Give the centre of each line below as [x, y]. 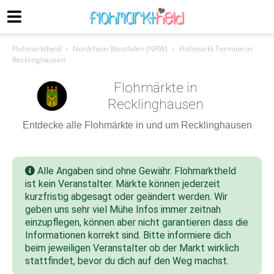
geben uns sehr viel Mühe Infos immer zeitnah [123, 209]
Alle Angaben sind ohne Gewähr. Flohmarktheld [135, 171]
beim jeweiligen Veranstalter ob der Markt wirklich [132, 248]
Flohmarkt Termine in [216, 49]
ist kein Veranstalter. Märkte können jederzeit [123, 184]
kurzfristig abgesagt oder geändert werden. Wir [126, 197]
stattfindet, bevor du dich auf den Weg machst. [127, 261]
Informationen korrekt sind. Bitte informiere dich [128, 235]
